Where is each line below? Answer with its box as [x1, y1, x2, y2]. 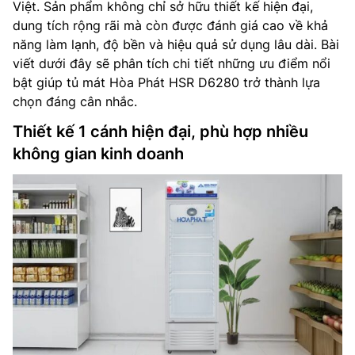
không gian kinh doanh [13, 144, 184, 163]
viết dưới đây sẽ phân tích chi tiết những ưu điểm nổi [13, 55, 330, 71]
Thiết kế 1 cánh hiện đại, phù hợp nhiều [13, 122, 308, 141]
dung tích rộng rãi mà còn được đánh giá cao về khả [13, 17, 328, 33]
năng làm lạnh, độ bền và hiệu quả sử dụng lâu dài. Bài [13, 36, 339, 52]
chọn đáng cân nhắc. [13, 94, 137, 109]
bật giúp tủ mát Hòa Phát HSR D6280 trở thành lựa [13, 74, 320, 90]
